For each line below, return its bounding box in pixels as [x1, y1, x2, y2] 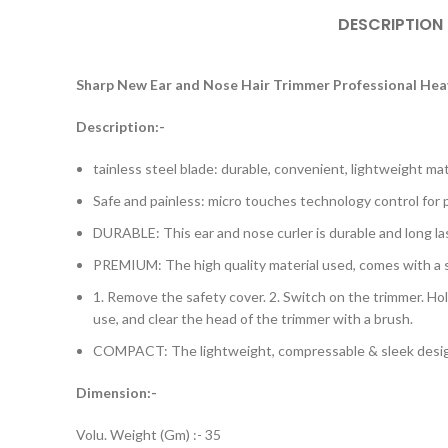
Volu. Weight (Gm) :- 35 [76, 426, 221, 443]
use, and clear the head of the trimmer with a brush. [93, 310, 413, 327]
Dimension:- [76, 384, 157, 401]
